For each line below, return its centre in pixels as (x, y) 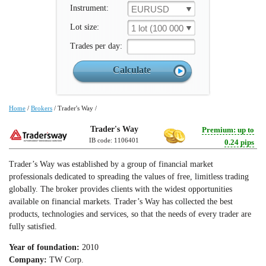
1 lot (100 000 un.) (166, 28)
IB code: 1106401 (114, 140)
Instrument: (89, 8)
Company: (28, 260)
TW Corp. (65, 260)
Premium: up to (228, 130)
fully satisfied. (33, 227)
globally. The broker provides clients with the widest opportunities (121, 189)
